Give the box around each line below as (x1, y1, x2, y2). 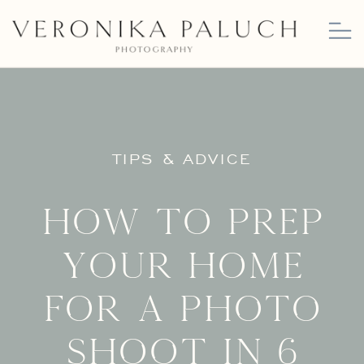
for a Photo (43, 291, 323, 328)
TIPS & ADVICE (113, 149, 252, 169)
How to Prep (41, 205, 324, 241)
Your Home (61, 248, 305, 284)
